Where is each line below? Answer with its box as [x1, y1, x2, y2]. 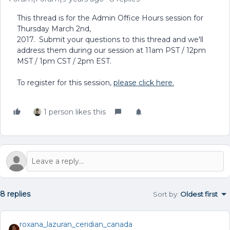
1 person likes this [44, 107, 106, 117]
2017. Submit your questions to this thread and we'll [17, 35, 203, 44]
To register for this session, [17, 78, 113, 87]
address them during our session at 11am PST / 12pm [17, 46, 206, 55]
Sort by [153, 190, 177, 198]
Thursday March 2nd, [17, 24, 93, 33]
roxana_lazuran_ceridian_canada [20, 220, 132, 229]
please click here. [113, 78, 174, 87]
